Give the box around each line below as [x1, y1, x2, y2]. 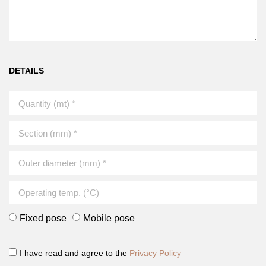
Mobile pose [83, 213, 135, 223]
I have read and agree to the [20, 248, 129, 258]
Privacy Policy [129, 248, 181, 258]
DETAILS [9, 65, 44, 75]
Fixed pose [20, 213, 66, 223]
